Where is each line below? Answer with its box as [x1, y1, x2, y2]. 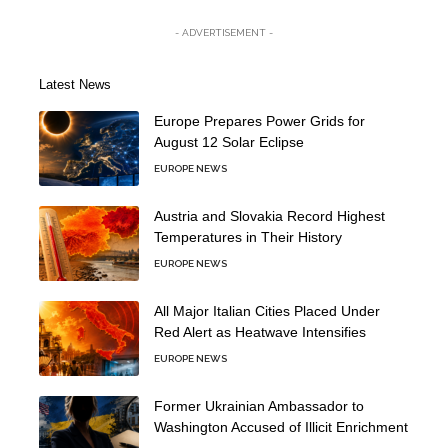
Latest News [39, 76, 111, 92]
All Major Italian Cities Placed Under [154, 302, 380, 319]
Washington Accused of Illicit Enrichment [154, 418, 408, 435]
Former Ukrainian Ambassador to [154, 397, 364, 414]
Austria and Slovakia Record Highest [154, 207, 385, 224]
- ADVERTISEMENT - [175, 26, 273, 38]
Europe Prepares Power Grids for [154, 112, 365, 129]
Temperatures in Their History [154, 228, 342, 245]
